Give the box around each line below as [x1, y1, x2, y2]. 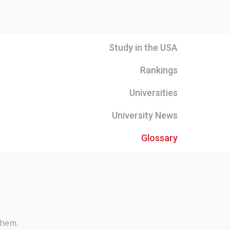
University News [112, 110, 178, 121]
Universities [129, 87, 178, 98]
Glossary [141, 132, 178, 143]
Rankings [140, 65, 178, 75]
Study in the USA [109, 42, 178, 53]
